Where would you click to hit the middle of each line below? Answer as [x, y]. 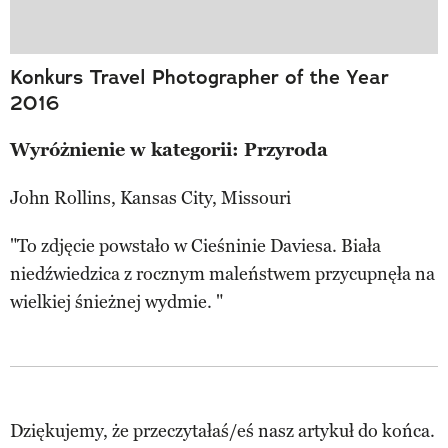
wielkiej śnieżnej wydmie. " [116, 302]
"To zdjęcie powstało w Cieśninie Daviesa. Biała [195, 246]
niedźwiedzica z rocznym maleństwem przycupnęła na [222, 274]
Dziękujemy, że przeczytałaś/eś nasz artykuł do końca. [222, 431]
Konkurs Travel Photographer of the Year [199, 77]
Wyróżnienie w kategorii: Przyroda [169, 150]
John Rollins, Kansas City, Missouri [150, 198]
